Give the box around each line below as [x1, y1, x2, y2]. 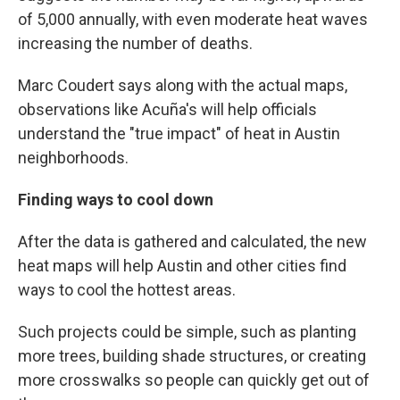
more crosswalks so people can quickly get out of [18, 371, 370, 389]
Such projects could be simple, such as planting [18, 322, 356, 341]
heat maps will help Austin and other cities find [18, 256, 346, 275]
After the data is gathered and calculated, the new [18, 232, 367, 251]
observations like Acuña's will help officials [18, 100, 317, 119]
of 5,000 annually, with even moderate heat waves [18, 10, 368, 29]
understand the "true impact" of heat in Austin [18, 124, 340, 143]
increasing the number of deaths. [18, 34, 253, 53]
